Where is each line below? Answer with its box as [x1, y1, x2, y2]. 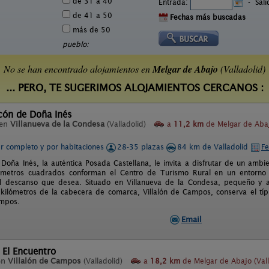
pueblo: [62, 40, 89, 49]
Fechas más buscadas [170, 13, 246, 22]
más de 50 [70, 25, 110, 34]
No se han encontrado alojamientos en [4, 62, 153, 75]
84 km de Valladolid [177, 142, 250, 151]
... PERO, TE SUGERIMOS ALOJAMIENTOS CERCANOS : [5, 82, 264, 94]
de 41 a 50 [70, 11, 112, 20]
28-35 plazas [117, 142, 166, 151]
